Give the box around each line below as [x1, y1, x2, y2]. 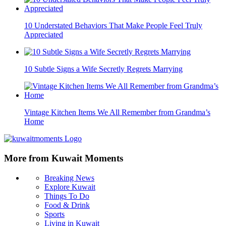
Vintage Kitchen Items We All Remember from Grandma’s [24, 108, 210, 117]
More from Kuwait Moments [4, 153, 123, 164]
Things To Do [44, 191, 89, 200]
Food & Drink [44, 200, 90, 209]
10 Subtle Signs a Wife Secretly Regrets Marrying [24, 65, 183, 74]
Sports [44, 209, 65, 218]
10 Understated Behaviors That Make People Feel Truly [24, 21, 202, 30]
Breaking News [44, 173, 94, 182]
